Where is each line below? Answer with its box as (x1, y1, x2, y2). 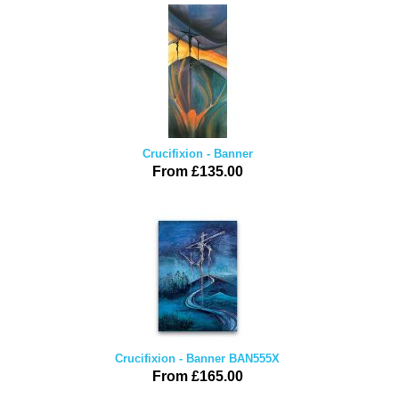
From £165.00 (151, 369, 243, 384)
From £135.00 (151, 164, 243, 179)
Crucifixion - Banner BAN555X (115, 352, 280, 365)
